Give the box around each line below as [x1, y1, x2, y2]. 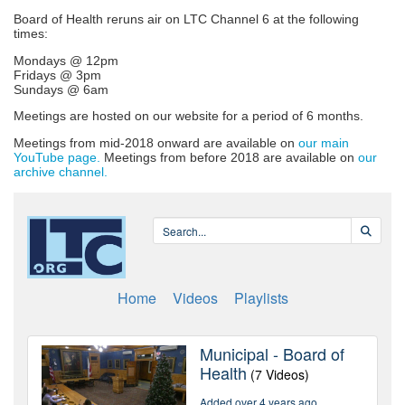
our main [298, 136, 349, 150]
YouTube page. [14, 150, 100, 165]
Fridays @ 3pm [14, 68, 101, 82]
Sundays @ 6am [14, 82, 108, 97]
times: [14, 27, 48, 42]
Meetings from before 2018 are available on [100, 150, 358, 165]
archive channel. [14, 165, 108, 179]
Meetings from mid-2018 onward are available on [14, 136, 298, 150]
